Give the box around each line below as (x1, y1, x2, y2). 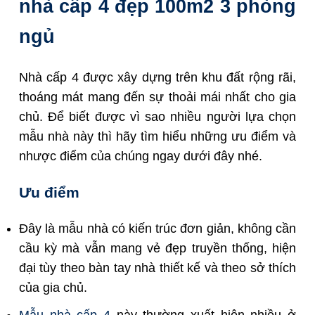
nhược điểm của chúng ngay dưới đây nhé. (19, 149, 262, 163)
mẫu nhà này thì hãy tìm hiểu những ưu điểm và (19, 129, 296, 143)
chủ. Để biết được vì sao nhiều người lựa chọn (19, 110, 296, 124)
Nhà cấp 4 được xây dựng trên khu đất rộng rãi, (19, 70, 296, 84)
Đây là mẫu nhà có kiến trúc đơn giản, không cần (19, 221, 296, 236)
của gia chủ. (19, 281, 87, 295)
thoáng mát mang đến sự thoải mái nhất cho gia (19, 90, 296, 104)
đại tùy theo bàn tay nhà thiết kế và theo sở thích (19, 261, 296, 276)
